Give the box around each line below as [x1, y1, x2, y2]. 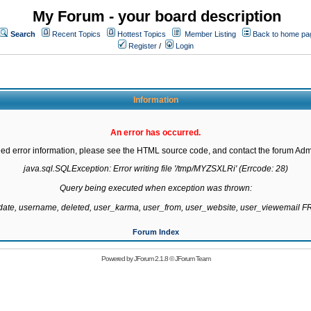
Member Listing [185, 30, 236, 38]
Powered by [101, 255, 134, 262]
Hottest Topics [117, 30, 166, 38]
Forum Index [132, 228, 179, 236]
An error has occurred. [110, 128, 201, 137]
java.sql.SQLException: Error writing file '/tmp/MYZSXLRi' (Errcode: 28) [23, 164, 288, 174]
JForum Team [174, 255, 210, 262]
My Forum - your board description [33, 8, 281, 25]
